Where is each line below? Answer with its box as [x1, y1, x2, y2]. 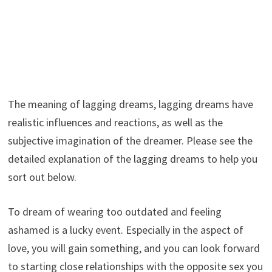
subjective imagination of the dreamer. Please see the [7, 133, 253, 148]
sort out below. [7, 169, 76, 184]
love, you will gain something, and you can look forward [7, 240, 260, 255]
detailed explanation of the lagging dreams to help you [7, 151, 257, 166]
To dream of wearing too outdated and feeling [7, 204, 222, 219]
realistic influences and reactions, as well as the [7, 115, 223, 129]
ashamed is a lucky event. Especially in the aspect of [7, 222, 243, 237]
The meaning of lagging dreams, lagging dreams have [7, 97, 253, 111]
